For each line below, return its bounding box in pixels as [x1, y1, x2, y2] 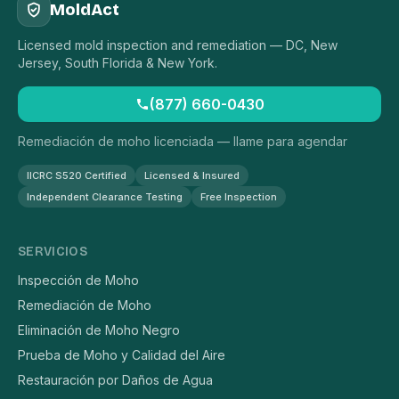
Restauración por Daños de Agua [18, 372, 213, 388]
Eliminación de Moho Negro [18, 322, 180, 338]
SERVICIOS [18, 244, 88, 260]
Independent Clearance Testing [27, 191, 183, 204]
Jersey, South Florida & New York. [18, 55, 217, 71]
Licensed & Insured [144, 169, 240, 183]
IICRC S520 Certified [27, 169, 126, 183]
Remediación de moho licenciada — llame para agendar [18, 134, 347, 150]
